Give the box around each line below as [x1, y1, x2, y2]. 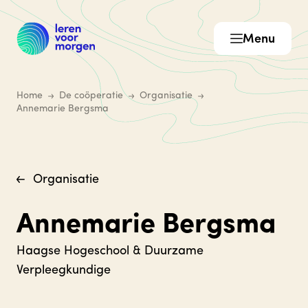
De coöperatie [59, 91, 123, 101]
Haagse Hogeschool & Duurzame [16, 245, 203, 258]
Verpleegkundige [16, 264, 111, 277]
